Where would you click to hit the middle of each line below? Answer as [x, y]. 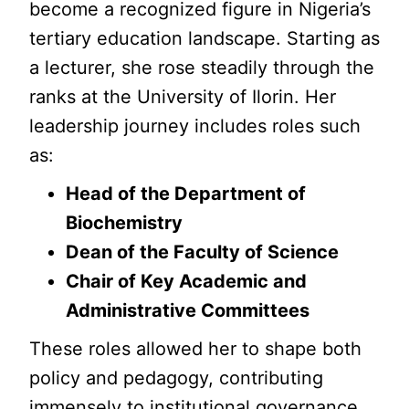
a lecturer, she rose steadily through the [202, 68]
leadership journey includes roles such [195, 126]
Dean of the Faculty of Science [203, 252]
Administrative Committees [188, 310]
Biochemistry [125, 223]
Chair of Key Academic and [187, 281]
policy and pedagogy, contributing [177, 378]
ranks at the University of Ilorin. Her [183, 97]
